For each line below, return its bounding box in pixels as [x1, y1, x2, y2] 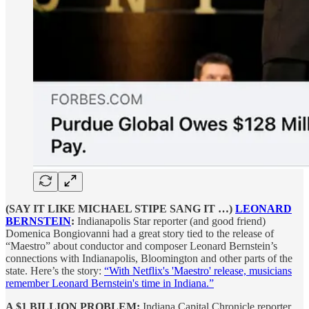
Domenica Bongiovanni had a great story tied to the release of [6, 227, 274, 239]
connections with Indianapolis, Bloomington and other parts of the [6, 252, 292, 264]
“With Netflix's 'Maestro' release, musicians [104, 264, 292, 277]
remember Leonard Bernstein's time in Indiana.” [6, 277, 214, 289]
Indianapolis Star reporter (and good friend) [74, 215, 266, 227]
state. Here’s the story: [6, 264, 104, 277]
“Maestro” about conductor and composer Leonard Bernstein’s [6, 239, 277, 252]
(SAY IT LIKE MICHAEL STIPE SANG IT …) [6, 202, 235, 215]
